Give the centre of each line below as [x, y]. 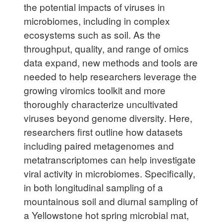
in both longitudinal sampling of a [93, 187]
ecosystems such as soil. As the [92, 34]
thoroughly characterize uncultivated [101, 104]
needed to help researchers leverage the [110, 76]
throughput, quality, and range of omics [106, 48]
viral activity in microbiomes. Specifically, [110, 173]
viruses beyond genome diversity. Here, [108, 117]
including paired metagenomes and [99, 145]
